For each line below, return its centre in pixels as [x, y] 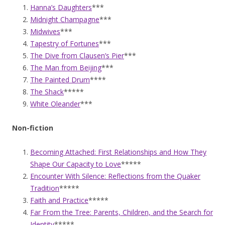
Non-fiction [33, 128]
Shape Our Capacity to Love [76, 164]
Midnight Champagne [65, 20]
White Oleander [55, 104]
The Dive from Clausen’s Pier [77, 56]
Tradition [45, 188]
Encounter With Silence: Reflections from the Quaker [115, 176]
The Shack [47, 92]
